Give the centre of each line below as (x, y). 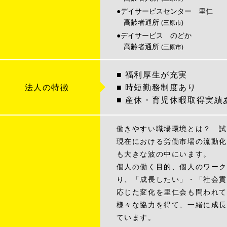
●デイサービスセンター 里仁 (164, 11)
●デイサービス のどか (154, 35)
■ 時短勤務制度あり (156, 87)
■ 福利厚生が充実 (152, 74)
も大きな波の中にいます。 (164, 154)
